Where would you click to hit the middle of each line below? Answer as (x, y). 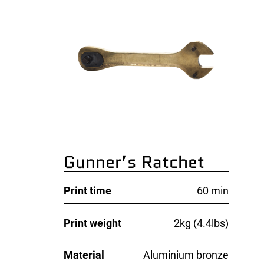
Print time (88, 191)
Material (84, 255)
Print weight (93, 223)
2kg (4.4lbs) (202, 223)
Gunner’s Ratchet (134, 162)
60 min (213, 191)
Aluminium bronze (186, 255)
